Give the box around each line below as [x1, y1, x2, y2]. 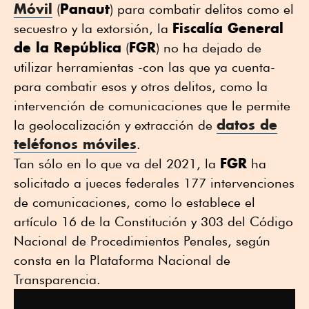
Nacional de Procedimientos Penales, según [14, 233, 270, 249]
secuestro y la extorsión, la [14, 21, 172, 37]
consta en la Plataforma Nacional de [14, 252, 230, 268]
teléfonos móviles [14, 135, 137, 153]
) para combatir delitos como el [110, 1, 294, 17]
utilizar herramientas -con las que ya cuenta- [14, 59, 275, 75]
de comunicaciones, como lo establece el [14, 195, 255, 210]
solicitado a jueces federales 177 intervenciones [14, 175, 295, 191]
